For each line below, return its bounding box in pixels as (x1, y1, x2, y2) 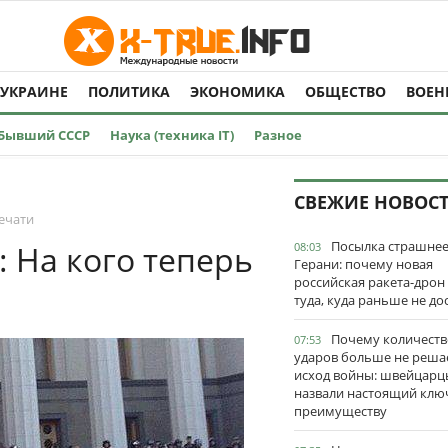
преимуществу (294, 402, 387, 420)
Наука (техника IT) (110, 126, 234, 144)
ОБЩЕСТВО (305, 82, 386, 101)
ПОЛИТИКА (88, 82, 170, 101)
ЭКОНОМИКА (190, 82, 285, 101)
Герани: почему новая (294, 255, 433, 273)
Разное (254, 126, 302, 144)
